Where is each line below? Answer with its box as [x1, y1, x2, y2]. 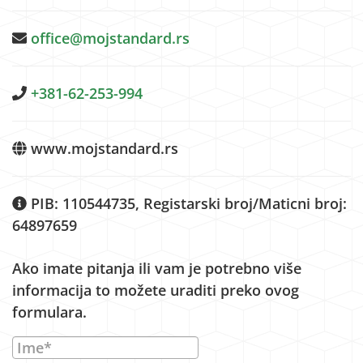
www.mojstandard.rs [27, 139, 178, 158]
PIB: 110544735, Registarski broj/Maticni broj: [27, 194, 347, 213]
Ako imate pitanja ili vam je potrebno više [12, 258, 301, 278]
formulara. [12, 302, 87, 322]
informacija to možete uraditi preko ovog [12, 280, 299, 300]
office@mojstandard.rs [31, 28, 190, 48]
